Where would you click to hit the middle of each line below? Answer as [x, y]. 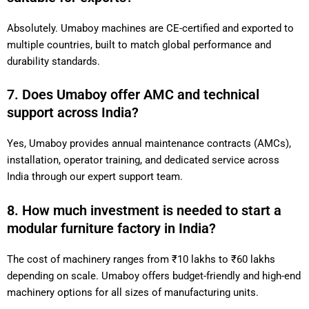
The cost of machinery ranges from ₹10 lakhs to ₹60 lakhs [141, 259]
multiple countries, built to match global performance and [139, 44]
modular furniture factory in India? [111, 228]
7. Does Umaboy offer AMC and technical [133, 95]
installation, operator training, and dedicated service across [143, 160]
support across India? [73, 113]
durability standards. [53, 61]
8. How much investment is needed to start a [144, 210]
